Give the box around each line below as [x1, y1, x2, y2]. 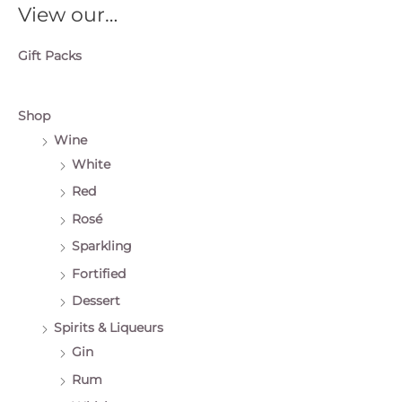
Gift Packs [18, 48, 82, 63]
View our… [18, 2, 118, 28]
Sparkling [72, 239, 132, 254]
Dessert [72, 293, 120, 309]
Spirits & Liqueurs [54, 320, 163, 336]
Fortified [72, 266, 126, 281]
